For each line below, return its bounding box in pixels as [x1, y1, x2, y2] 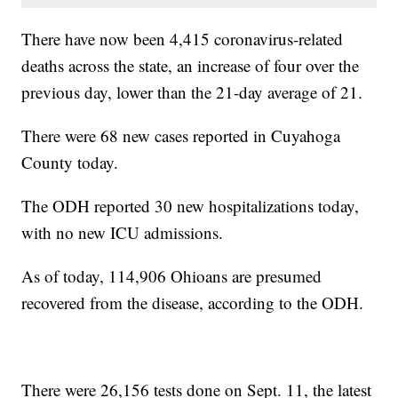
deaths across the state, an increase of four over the [21, 54, 360, 77]
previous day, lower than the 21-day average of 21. [21, 81, 363, 104]
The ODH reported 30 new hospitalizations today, [21, 195, 360, 218]
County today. [21, 151, 119, 174]
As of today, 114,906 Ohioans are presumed [21, 265, 322, 288]
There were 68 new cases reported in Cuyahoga [21, 124, 341, 147]
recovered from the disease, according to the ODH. [21, 291, 364, 314]
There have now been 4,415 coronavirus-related [21, 28, 344, 51]
